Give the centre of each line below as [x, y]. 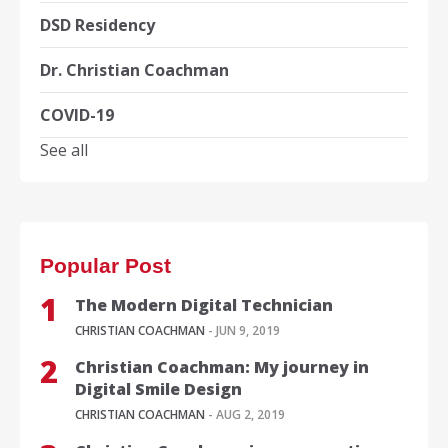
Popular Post [105, 266]
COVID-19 [77, 115]
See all [64, 150]
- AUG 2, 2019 [245, 415]
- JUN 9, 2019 [242, 331]
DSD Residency [97, 25]
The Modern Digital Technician [204, 305]
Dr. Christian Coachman [134, 70]
